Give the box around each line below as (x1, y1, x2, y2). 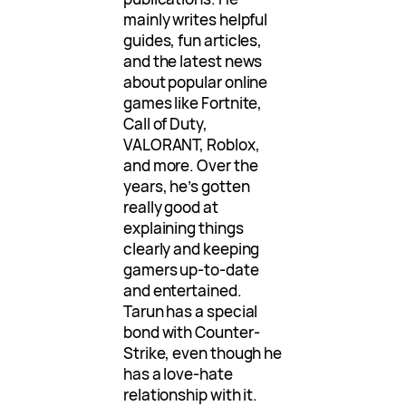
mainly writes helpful (123, 9, 268, 31)
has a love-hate (123, 363, 233, 385)
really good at (123, 197, 218, 218)
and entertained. (123, 280, 242, 302)
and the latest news (123, 51, 263, 72)
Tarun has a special (123, 301, 258, 323)
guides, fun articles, (123, 30, 263, 52)
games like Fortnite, (123, 92, 263, 114)
